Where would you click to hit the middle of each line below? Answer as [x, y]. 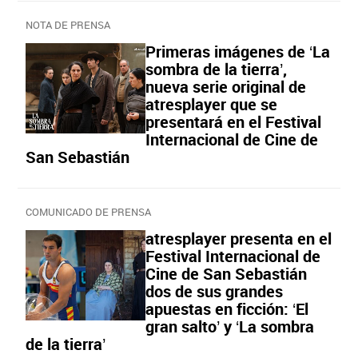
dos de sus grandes [214, 292]
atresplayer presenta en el [239, 239]
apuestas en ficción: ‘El [227, 309]
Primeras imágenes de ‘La [238, 52]
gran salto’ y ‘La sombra [230, 327]
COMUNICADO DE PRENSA [88, 212]
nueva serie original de [226, 87]
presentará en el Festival [233, 122]
